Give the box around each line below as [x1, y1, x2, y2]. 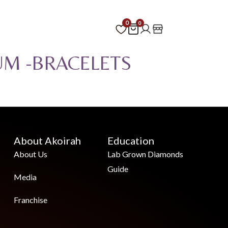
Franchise [13, 195, 47, 205]
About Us [13, 149, 47, 159]
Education [107, 134, 155, 147]
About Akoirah [13, 134, 81, 147]
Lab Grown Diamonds [107, 149, 184, 159]
